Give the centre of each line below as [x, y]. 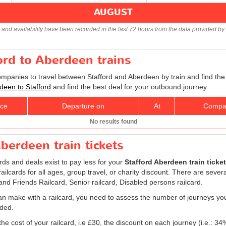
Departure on [83, 106]
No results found [113, 121]
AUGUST [113, 12]
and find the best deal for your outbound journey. [130, 87]
